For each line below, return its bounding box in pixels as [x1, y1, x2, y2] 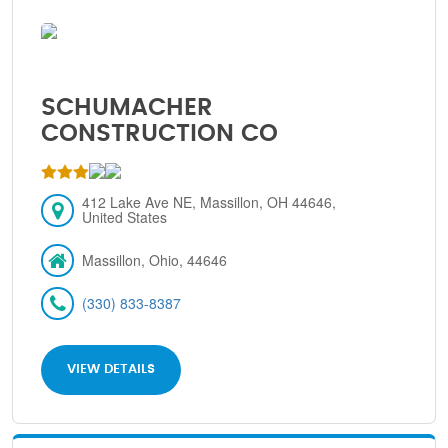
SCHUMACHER [41, 96, 214, 120]
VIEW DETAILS [67, 363, 156, 376]
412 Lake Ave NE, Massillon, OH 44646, [82, 192, 337, 212]
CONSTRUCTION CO [41, 122, 279, 146]
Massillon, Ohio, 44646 [82, 250, 228, 270]
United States [82, 207, 168, 227]
